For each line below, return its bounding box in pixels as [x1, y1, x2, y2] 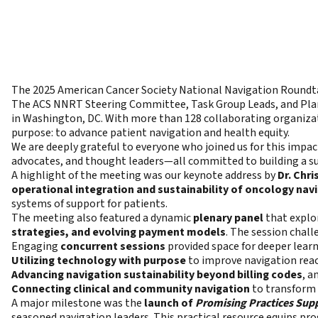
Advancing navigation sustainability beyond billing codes [11, 267, 302, 283]
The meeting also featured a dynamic [11, 210, 193, 226]
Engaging [11, 238, 60, 255]
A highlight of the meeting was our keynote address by [11, 168, 278, 184]
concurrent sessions [60, 238, 165, 255]
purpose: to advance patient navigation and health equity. [11, 125, 290, 141]
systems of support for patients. [11, 196, 168, 212]
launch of [144, 295, 195, 312]
